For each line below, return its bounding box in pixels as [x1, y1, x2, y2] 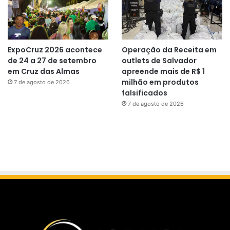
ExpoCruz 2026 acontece [8, 45, 102, 55]
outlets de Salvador [121, 55, 197, 66]
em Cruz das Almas [8, 66, 80, 77]
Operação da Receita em [121, 45, 217, 55]
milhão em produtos [121, 77, 199, 88]
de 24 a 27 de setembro [8, 55, 97, 66]
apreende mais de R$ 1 [121, 66, 205, 77]
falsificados [121, 88, 167, 99]
